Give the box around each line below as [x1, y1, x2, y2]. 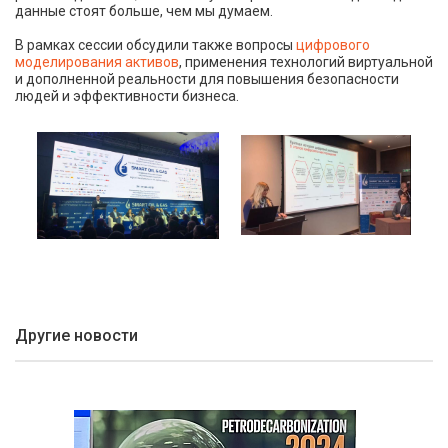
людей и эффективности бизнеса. [15, 88, 239, 104]
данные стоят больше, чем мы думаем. [15, 3, 273, 19]
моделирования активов [15, 54, 179, 70]
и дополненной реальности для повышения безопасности [15, 71, 399, 87]
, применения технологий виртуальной [179, 54, 433, 70]
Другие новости [15, 326, 138, 345]
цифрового [296, 37, 370, 53]
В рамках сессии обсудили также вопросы [15, 37, 296, 53]
